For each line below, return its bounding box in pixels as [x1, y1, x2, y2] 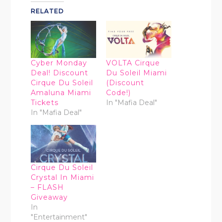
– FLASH [31, 182, 64, 192]
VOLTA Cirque [106, 58, 160, 68]
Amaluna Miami [31, 88, 92, 98]
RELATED [31, 7, 64, 15]
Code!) [106, 88, 131, 98]
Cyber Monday [31, 58, 88, 68]
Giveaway [31, 192, 68, 202]
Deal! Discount [31, 68, 89, 78]
